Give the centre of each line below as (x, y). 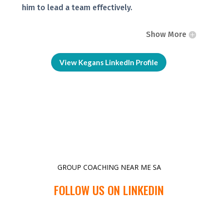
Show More (166, 35)
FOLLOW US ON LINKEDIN (109, 190)
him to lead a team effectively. (77, 8)
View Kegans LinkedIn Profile (109, 62)
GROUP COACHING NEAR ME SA (109, 167)
